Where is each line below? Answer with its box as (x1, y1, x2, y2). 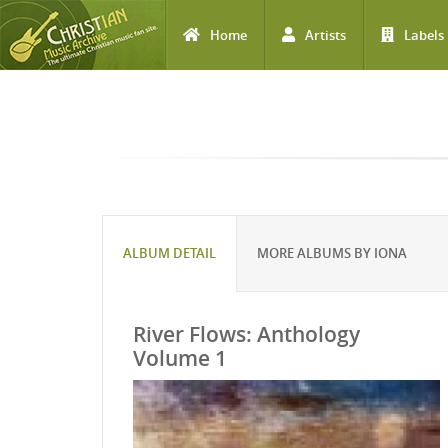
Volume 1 (133, 344, 227, 372)
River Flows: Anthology (133, 320, 360, 348)
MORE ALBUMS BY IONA (257, 244, 407, 262)
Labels (404, 26, 444, 44)
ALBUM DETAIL (123, 244, 216, 262)
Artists (305, 26, 346, 44)
